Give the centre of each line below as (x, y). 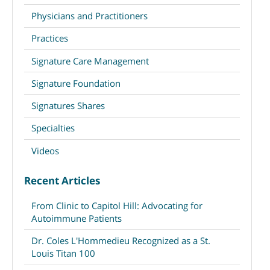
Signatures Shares (68, 106)
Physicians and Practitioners (89, 15)
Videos (45, 150)
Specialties (53, 128)
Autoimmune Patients (76, 218)
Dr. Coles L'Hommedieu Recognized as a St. (121, 240)
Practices (49, 38)
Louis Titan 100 (63, 253)
